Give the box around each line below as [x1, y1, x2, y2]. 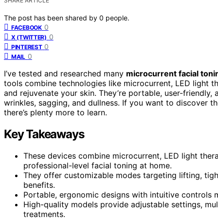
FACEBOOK [11, 23, 42, 31]
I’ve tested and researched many [4, 68, 126, 78]
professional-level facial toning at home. [23, 160, 172, 170]
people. [106, 13, 129, 22]
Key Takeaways [4, 127, 84, 141]
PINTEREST [11, 43, 42, 51]
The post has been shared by [4, 13, 99, 22]
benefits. [23, 180, 55, 190]
